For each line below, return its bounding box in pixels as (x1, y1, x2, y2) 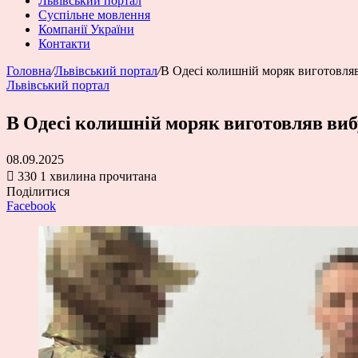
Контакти (38, 37, 90, 50)
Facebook (6, 198, 56, 213)
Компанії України (38, 22, 134, 36)
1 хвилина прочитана (40, 169, 157, 183)
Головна (6, 64, 51, 78)
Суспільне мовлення (38, 8, 150, 22)
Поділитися (6, 184, 70, 198)
